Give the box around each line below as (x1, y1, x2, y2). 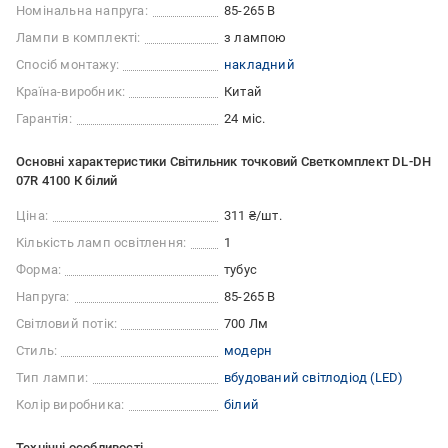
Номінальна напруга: (16, 2, 148, 18)
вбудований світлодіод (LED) (224, 369, 404, 385)
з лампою (224, 29, 287, 45)
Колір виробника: (16, 396, 125, 412)
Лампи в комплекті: (16, 29, 141, 45)
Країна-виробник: (16, 83, 126, 99)
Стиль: (16, 342, 58, 358)
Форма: (16, 261, 62, 277)
